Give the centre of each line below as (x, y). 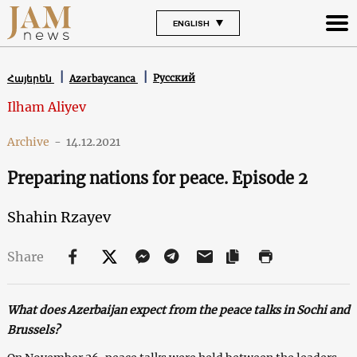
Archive (28, 141)
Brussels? (33, 330)
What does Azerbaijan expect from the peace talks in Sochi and (178, 310)
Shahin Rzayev (59, 217)
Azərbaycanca (103, 78)
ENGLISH (191, 23)
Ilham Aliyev (46, 106)
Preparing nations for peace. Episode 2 (157, 178)
